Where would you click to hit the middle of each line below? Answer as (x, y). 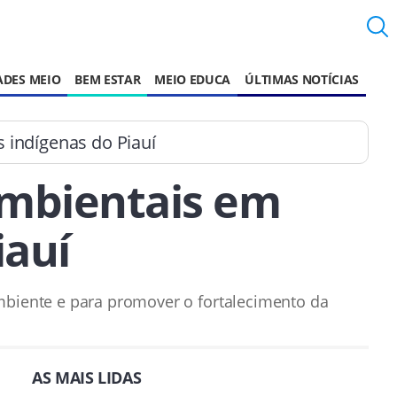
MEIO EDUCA (193, 79)
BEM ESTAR (108, 79)
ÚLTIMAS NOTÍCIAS (302, 79)
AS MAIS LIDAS (87, 378)
